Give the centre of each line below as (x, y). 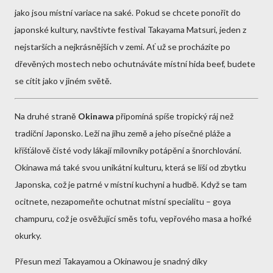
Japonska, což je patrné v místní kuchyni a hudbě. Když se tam (131, 185)
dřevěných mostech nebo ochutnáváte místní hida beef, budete (135, 64)
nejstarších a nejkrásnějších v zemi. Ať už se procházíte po (122, 47)
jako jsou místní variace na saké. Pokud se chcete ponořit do (128, 13)
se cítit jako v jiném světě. (63, 81)
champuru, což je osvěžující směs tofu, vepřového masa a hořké (133, 219)
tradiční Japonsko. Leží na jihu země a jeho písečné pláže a (123, 133)
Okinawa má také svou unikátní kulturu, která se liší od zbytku (130, 168)
